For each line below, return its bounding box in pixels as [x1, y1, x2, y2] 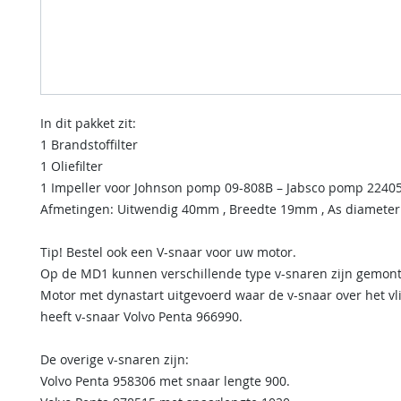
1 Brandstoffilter [40, 135, 138, 153]
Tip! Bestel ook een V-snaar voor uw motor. [40, 243, 296, 260]
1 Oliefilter [40, 157, 103, 175]
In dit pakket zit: [40, 114, 136, 132]
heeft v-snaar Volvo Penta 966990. [40, 307, 243, 325]
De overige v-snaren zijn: [40, 350, 189, 368]
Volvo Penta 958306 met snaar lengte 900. [40, 371, 290, 389]
